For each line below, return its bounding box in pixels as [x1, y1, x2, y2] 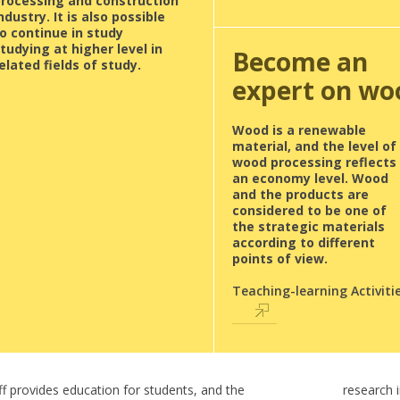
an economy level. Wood [231, 170, 388, 187]
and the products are [231, 186, 369, 203]
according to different [231, 234, 375, 251]
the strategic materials [231, 218, 385, 235]
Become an [231, 45, 368, 79]
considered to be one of [231, 202, 387, 219]
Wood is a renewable [231, 121, 366, 138]
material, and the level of [231, 137, 396, 154]
